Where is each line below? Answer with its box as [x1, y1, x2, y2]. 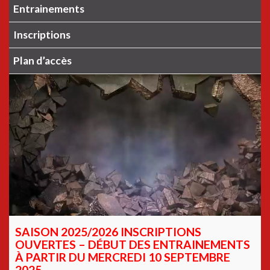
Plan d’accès [13, 54, 72, 67]
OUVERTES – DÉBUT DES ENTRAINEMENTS [15, 237, 250, 251]
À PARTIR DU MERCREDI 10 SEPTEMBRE [15, 250, 230, 264]
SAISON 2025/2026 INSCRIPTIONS [15, 224, 201, 239]
